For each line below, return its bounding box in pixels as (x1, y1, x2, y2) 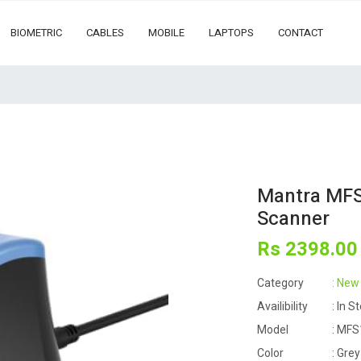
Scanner (257, 205, 330, 233)
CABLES (86, 25, 125, 40)
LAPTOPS (209, 25, 255, 40)
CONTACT (278, 25, 324, 40)
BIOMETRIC (10, 25, 63, 40)
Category (257, 276, 304, 289)
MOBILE (148, 25, 185, 40)
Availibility (257, 300, 308, 313)
